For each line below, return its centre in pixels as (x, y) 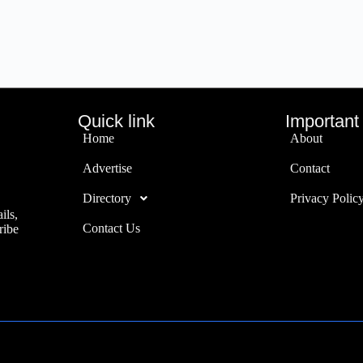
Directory (107, 198)
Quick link (116, 121)
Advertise (107, 168)
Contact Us (111, 228)
